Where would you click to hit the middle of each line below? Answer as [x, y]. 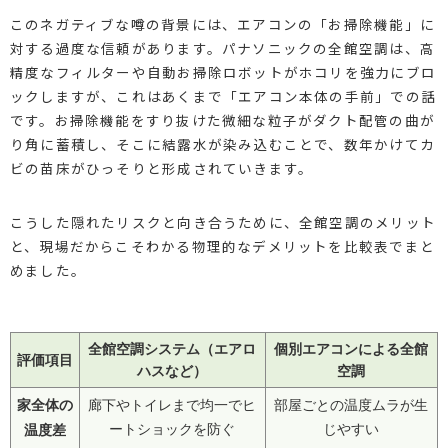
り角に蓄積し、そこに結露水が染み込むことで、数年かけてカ [222, 143]
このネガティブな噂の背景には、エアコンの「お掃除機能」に [222, 23]
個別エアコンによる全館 [351, 348]
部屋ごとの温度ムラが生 [351, 405]
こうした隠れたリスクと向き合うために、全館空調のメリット [222, 221]
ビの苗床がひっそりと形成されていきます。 [161, 167]
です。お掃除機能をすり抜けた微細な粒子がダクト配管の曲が [222, 119]
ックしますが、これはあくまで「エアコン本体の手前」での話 [222, 95]
